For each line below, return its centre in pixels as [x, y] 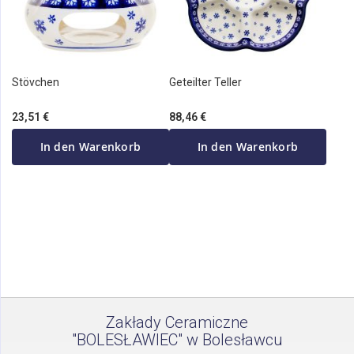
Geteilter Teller [205, 82]
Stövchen [36, 82]
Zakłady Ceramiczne [177, 323]
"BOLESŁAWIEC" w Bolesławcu [177, 340]
